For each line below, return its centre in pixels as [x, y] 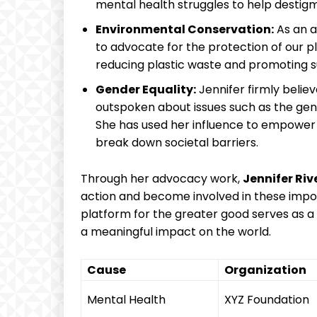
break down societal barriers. [177, 143]
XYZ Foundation [267, 300]
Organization [265, 270]
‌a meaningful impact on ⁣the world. [176, 232]
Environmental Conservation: [185, 30]
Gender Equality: [146, 90]
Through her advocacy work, [162, 179]
